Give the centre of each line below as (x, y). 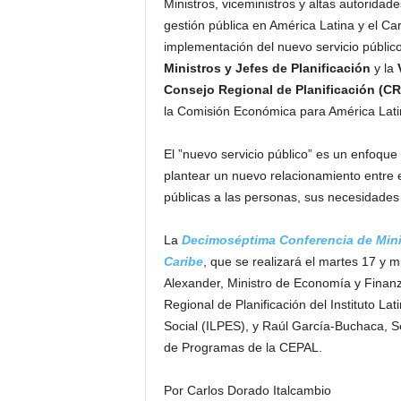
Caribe (183, 261)
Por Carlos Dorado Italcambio (247, 390)
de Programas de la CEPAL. (243, 347)
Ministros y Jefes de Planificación (267, 68)
